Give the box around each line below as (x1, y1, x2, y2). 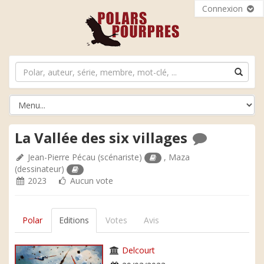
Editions (59, 214, 89, 226)
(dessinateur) (15, 163, 67, 174)
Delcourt (122, 245, 155, 256)
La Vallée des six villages (15, 128, 191, 147)
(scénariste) (95, 151, 144, 163)
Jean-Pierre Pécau (28, 151, 95, 163)
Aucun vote (68, 175, 113, 186)
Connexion (202, 3, 245, 14)
